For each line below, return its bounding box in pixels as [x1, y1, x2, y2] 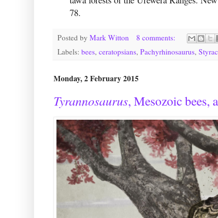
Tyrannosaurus [54, 91, 128, 109]
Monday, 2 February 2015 [54, 73, 139, 84]
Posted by [57, 32, 90, 42]
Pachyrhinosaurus [140, 47, 195, 57]
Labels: [57, 47, 81, 57]
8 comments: [136, 32, 177, 42]
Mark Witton [90, 32, 129, 42]
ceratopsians [99, 47, 136, 57]
